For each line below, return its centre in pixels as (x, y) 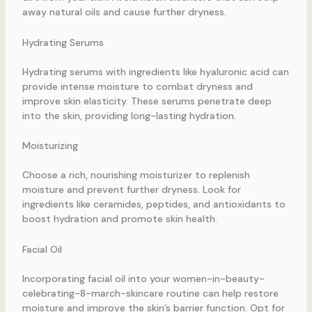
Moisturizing (50, 146)
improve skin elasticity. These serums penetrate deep (147, 101)
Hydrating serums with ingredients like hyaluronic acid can (155, 71)
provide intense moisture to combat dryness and (137, 86)
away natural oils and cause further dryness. (124, 12)
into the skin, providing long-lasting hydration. (129, 115)
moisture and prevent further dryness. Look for (131, 190)
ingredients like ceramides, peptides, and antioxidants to (154, 204)
